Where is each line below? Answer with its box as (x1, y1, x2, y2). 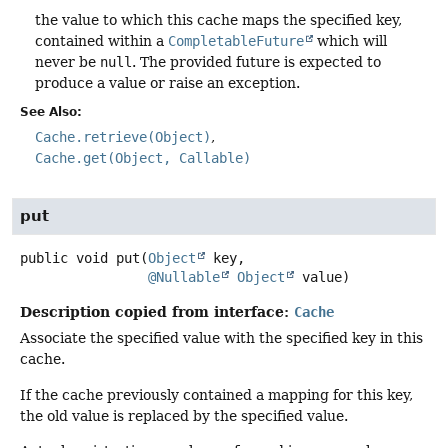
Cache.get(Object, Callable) (35, 149, 251, 166)
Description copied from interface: (20, 303, 294, 321)
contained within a (35, 32, 168, 49)
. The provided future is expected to (132, 53, 381, 70)
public (20, 250, 68, 267)
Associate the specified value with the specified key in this (20, 330, 423, 347)
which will (313, 32, 387, 49)
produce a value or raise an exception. (35, 74, 300, 91)
